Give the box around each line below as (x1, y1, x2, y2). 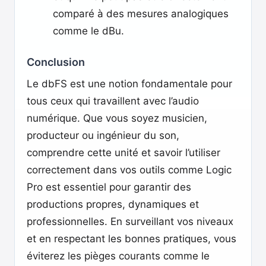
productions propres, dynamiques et (27, 198, 199, 210)
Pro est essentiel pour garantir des (27, 181, 191, 193)
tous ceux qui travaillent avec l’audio (27, 95, 199, 107)
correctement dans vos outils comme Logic (27, 164, 232, 176)
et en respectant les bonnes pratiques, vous (27, 233, 236, 245)
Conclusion (27, 56, 85, 68)
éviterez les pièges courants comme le (27, 250, 210, 262)
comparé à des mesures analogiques (53, 8, 229, 20)
